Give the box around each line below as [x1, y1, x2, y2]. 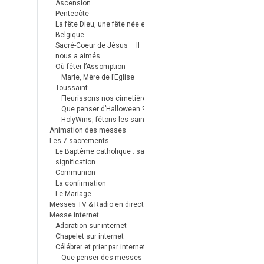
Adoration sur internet [55, 222, 127, 230]
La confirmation [55, 179, 106, 187]
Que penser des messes [61, 253, 142, 262]
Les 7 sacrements [49, 137, 109, 145]
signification [55, 158, 95, 166]
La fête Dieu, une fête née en [55, 20, 149, 28]
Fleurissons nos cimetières [61, 94, 151, 103]
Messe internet [49, 211, 99, 219]
